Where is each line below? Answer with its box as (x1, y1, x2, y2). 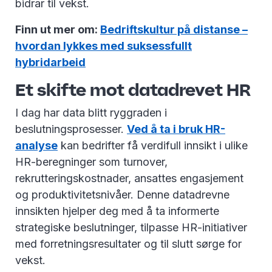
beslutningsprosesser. (15, 123, 127, 136)
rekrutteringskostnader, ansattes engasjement (15, 172, 243, 185)
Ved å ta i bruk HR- (127, 123, 225, 136)
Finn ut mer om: (15, 23, 100, 36)
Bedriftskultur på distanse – (100, 23, 248, 36)
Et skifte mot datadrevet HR (15, 78, 254, 101)
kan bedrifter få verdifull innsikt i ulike (58, 139, 248, 152)
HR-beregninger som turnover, (15, 155, 168, 169)
